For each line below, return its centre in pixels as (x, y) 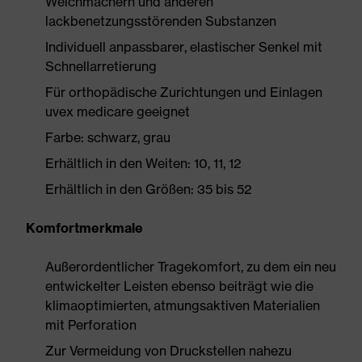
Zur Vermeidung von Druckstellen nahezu (168, 351)
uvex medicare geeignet (118, 112)
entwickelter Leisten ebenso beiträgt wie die (179, 286)
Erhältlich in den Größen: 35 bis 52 (149, 189)
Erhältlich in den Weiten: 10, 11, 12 (143, 163)
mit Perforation (91, 325)
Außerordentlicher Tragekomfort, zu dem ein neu (191, 267)
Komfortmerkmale (84, 228)
